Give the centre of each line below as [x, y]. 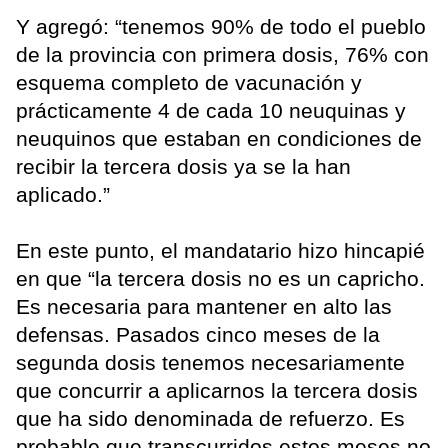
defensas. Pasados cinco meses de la [198, 335]
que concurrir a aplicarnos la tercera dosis [217, 391]
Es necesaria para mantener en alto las [204, 307]
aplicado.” [63, 195]
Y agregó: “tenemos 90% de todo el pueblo [221, 27]
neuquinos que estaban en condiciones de [219, 139]
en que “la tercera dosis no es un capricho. [220, 279]
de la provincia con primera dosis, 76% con [222, 55]
